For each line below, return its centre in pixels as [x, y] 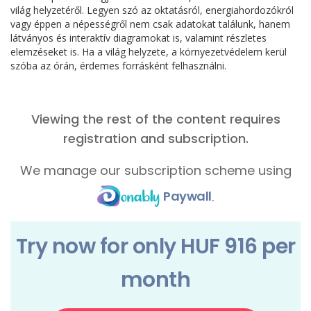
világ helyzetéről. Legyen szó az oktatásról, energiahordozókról [152, 10]
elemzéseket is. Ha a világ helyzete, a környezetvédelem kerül [149, 52]
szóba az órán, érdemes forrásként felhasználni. [118, 66]
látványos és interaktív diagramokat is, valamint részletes [138, 38]
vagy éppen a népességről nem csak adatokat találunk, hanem [150, 24]
